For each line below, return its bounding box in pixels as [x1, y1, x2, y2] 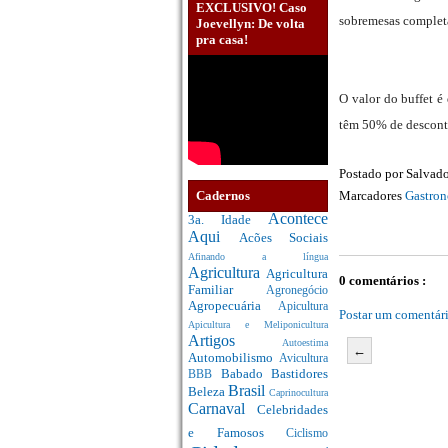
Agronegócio [266, 284, 328, 298]
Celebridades [257, 402, 328, 418]
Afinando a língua [188, 251, 328, 263]
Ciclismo [286, 427, 328, 441]
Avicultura [279, 352, 328, 366]
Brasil [228, 382, 269, 400]
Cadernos [196, 187, 250, 203]
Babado [220, 366, 271, 382]
